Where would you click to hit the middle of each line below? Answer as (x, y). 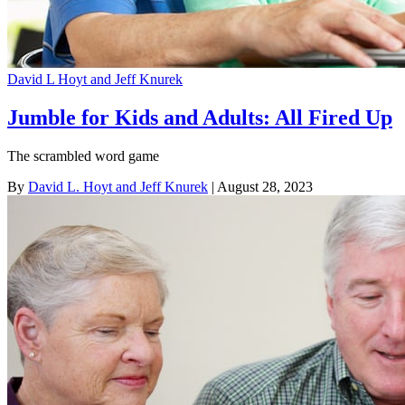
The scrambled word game (83, 156)
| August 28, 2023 (260, 187)
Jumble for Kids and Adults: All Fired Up (200, 118)
